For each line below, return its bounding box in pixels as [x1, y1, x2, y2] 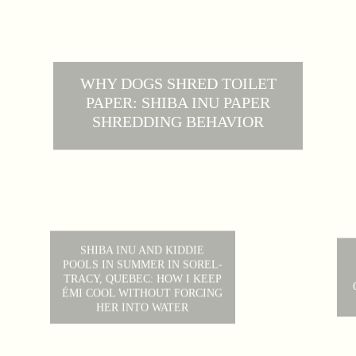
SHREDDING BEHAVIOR [92, 112, 264, 130]
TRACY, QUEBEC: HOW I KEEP [63, 273, 222, 285]
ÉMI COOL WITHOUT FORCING [62, 287, 223, 300]
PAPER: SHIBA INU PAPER [86, 93, 270, 111]
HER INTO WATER [96, 301, 189, 314]
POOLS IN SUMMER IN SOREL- [62, 258, 222, 271]
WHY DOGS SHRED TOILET [79, 74, 277, 92]
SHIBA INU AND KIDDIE [80, 244, 205, 257]
